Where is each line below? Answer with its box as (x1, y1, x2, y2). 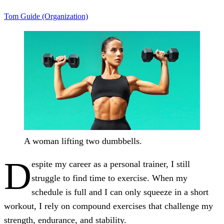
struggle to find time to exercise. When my (31, 172, 187, 183)
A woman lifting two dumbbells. (24, 135, 142, 146)
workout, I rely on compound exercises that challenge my (4, 200, 213, 211)
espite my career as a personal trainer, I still (31, 158, 190, 169)
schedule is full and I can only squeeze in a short (31, 186, 208, 197)
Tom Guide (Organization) (4, 11, 88, 20)
